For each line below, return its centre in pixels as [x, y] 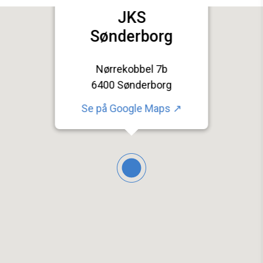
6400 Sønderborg [131, 85]
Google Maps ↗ [146, 109]
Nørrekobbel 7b [131, 69]
